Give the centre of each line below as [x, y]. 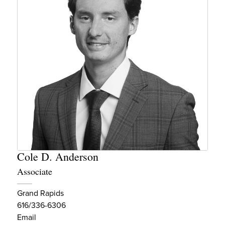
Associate [35, 171]
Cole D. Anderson [58, 156]
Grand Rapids [40, 193]
